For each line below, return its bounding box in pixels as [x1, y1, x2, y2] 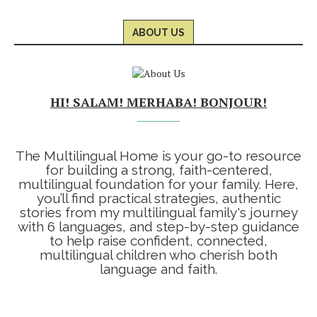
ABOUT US [132, 27, 185, 38]
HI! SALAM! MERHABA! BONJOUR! [50, 93, 267, 110]
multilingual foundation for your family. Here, [18, 176, 299, 192]
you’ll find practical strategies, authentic [36, 190, 281, 206]
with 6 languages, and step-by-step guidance [18, 219, 299, 234]
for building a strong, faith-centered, [45, 162, 272, 178]
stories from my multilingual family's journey [19, 204, 298, 220]
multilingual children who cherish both [40, 247, 277, 263]
